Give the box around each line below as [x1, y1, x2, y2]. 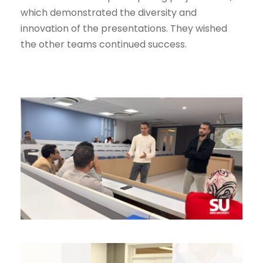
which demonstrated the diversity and [21, 6, 197, 20]
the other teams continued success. [21, 38, 187, 52]
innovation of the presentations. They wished [21, 22, 227, 36]
